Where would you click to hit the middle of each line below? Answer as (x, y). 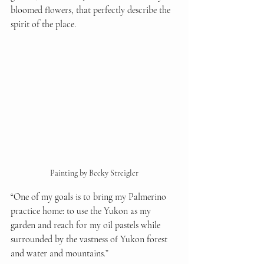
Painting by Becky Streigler (94, 173)
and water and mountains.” (60, 253)
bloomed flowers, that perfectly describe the (92, 10)
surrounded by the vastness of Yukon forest (90, 239)
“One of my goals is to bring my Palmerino (90, 197)
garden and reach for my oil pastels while (87, 225)
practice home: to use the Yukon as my (82, 211)
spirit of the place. (43, 24)
